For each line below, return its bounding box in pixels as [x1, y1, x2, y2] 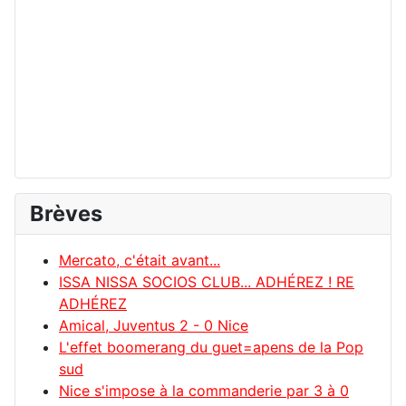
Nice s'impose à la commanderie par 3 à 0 [59, 382, 349, 401]
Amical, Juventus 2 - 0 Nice [59, 316, 248, 335]
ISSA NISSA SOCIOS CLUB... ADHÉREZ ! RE [59, 273, 354, 292]
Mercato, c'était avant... [59, 251, 220, 270]
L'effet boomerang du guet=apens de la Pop [59, 338, 363, 357]
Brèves [30, 200, 102, 227]
